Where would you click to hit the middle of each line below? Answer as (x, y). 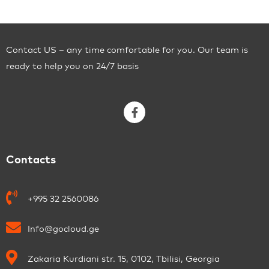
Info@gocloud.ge (64, 229)
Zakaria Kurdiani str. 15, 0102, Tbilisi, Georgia (124, 259)
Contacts (31, 159)
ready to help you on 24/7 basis (72, 66)
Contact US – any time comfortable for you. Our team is (127, 50)
